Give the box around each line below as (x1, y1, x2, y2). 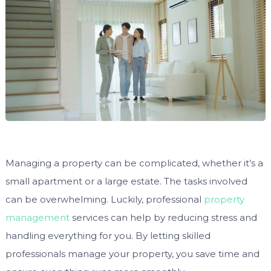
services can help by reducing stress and (69, 211, 257, 223)
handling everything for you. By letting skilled (5, 229, 211, 241)
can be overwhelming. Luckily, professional (5, 193, 204, 205)
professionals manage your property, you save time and (5, 247, 260, 260)
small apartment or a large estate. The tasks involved (5, 175, 247, 187)
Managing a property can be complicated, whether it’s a (5, 157, 263, 169)
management (5, 211, 70, 223)
